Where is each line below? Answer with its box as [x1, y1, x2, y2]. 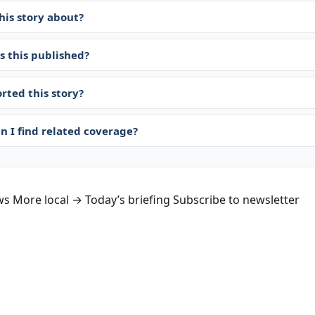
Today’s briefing [85, 191, 170, 207]
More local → [13, 191, 82, 207]
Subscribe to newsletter [173, 191, 300, 207]
